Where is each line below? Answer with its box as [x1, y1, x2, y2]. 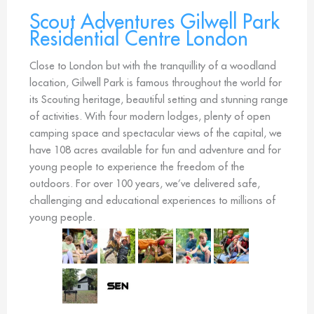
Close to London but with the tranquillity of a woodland [29, 58, 276, 72]
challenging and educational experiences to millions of [29, 193, 275, 207]
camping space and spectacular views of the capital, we [29, 125, 282, 139]
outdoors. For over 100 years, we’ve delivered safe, [29, 176, 260, 190]
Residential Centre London [29, 25, 248, 51]
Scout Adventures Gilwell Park [29, 8, 280, 34]
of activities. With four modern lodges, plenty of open [29, 109, 271, 123]
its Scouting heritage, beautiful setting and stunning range [29, 92, 288, 106]
